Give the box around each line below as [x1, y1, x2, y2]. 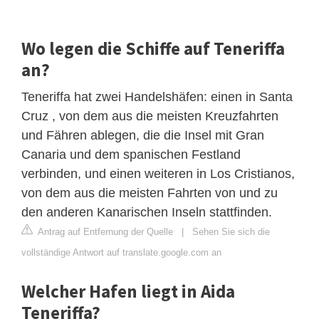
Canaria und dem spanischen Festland [21, 147, 241, 162]
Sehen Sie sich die [192, 226, 270, 238]
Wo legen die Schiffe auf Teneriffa [21, 37, 285, 61]
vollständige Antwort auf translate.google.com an [21, 247, 221, 258]
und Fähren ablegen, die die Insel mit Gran [21, 128, 264, 143]
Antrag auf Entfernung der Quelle [36, 226, 173, 238]
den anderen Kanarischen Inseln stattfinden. [21, 205, 272, 220]
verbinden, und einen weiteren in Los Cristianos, [21, 167, 295, 182]
